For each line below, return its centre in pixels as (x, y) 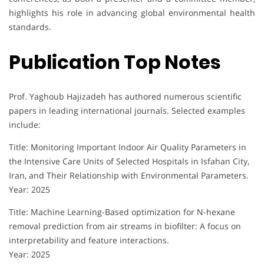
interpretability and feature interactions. (89, 240)
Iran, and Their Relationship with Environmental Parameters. (129, 176)
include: (25, 125)
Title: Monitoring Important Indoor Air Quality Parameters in (128, 147)
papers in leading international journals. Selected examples (127, 111)
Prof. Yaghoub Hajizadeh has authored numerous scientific (125, 97)
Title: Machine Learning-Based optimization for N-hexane (122, 212)
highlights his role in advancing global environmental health (132, 13)
